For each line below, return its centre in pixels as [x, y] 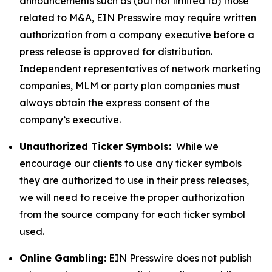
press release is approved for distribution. [116, 52]
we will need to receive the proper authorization [132, 197]
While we [195, 146]
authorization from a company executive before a [137, 35]
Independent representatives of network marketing [140, 69]
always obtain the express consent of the [115, 103]
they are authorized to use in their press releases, [134, 180]
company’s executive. [70, 120]
